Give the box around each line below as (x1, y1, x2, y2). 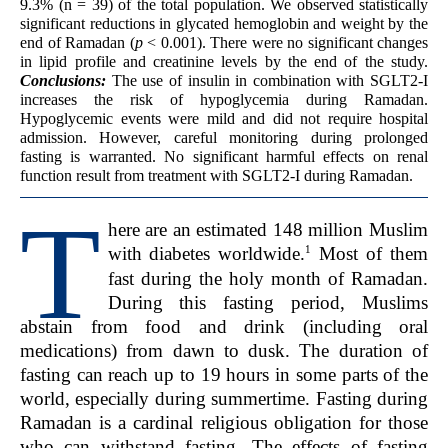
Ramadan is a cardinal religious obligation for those (20, 411, 428, 433)
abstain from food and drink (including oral (20, 315, 428, 337)
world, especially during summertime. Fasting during (20, 387, 428, 409)
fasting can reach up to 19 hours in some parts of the (20, 363, 428, 385)
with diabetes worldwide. (107, 243, 306, 265)
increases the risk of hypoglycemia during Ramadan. (20, 91, 428, 109)
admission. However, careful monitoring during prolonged (20, 129, 428, 147)
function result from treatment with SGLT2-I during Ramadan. (20, 167, 413, 185)
